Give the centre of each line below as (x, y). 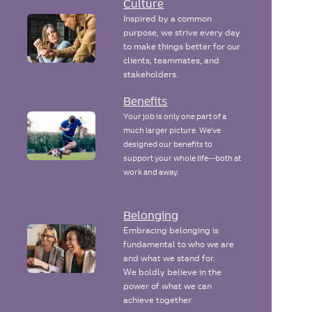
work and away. (151, 172)
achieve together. (158, 300)
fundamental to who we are (179, 244)
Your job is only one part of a (175, 117)
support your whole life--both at (182, 158)
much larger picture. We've (172, 131)
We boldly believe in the (173, 272)
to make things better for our (182, 47)
